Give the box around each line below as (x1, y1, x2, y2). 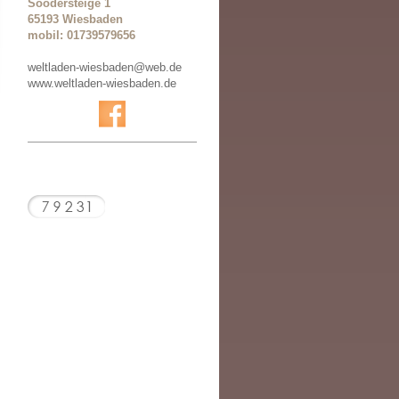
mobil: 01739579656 (28, 28, 135, 42)
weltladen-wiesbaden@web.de (28, 61, 182, 74)
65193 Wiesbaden (28, 12, 123, 26)
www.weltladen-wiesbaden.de (28, 77, 176, 90)
